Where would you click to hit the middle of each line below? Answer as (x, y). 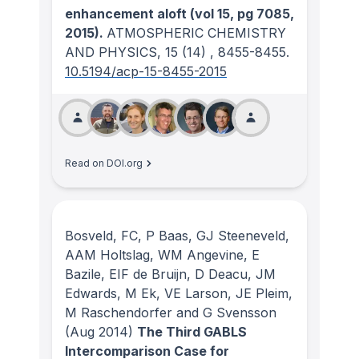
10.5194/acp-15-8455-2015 (146, 72)
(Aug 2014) (99, 331)
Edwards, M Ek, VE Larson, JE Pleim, (179, 293)
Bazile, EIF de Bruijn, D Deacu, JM (170, 274)
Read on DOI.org (104, 163)
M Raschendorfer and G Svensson (171, 312)
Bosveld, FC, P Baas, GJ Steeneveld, (177, 235)
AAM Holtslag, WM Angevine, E (162, 254)
